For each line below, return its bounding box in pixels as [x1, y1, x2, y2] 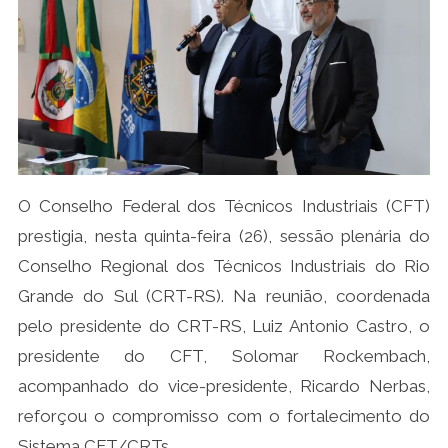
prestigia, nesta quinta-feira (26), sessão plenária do [17, 226, 431, 247]
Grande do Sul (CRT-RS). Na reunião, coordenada [17, 286, 431, 307]
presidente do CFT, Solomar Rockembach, [17, 346, 431, 367]
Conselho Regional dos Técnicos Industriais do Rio [17, 256, 431, 277]
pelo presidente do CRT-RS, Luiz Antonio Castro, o [17, 316, 431, 337]
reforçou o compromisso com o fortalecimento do [17, 406, 431, 427]
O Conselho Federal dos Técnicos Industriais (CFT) [17, 196, 431, 217]
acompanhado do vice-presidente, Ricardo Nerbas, [17, 376, 431, 397]
